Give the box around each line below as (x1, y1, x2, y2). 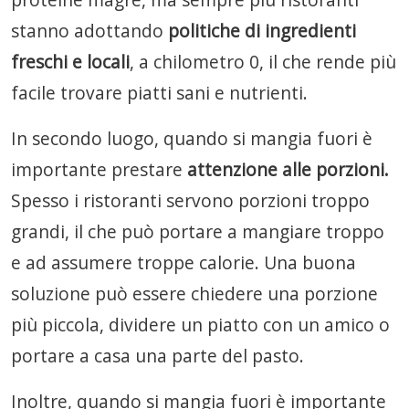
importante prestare (11, 157, 187, 182)
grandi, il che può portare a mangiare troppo (11, 219, 384, 244)
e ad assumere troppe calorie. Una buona (11, 250, 356, 275)
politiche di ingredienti (168, 18, 356, 43)
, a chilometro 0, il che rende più (130, 49, 396, 74)
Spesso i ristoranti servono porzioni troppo (11, 188, 370, 213)
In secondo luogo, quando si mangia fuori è (11, 126, 372, 151)
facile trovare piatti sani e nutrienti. (11, 80, 308, 105)
